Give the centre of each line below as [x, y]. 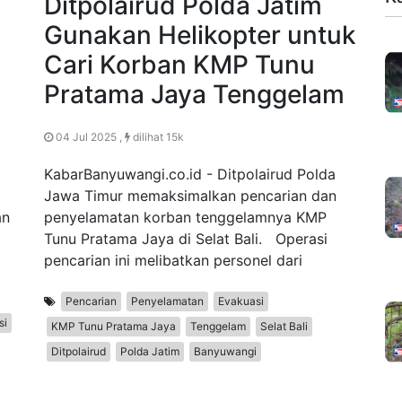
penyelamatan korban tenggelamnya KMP [185, 218]
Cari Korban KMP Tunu [179, 65]
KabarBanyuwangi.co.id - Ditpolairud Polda [190, 175]
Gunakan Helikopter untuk [200, 35]
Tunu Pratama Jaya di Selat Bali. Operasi [186, 239]
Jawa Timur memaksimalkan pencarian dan [190, 196]
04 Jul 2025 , [89, 137]
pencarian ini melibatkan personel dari [173, 261]
